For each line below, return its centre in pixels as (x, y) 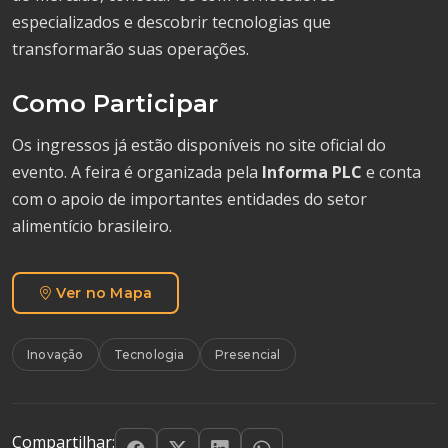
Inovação (55, 354)
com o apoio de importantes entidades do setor (189, 199)
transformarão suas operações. (130, 49)
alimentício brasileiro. (92, 226)
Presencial (247, 354)
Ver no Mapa (104, 293)
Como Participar (115, 103)
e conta (391, 172)
